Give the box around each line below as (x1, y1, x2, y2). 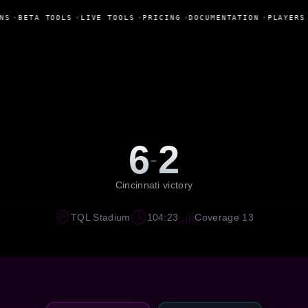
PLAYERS (265, 13, 303, 21)
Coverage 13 (195, 211, 254, 223)
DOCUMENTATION (186, 13, 257, 21)
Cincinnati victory (115, 179, 193, 190)
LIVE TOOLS (78, 13, 133, 21)
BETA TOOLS (16, 13, 70, 21)
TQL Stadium (71, 211, 131, 223)
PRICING (140, 13, 179, 21)
